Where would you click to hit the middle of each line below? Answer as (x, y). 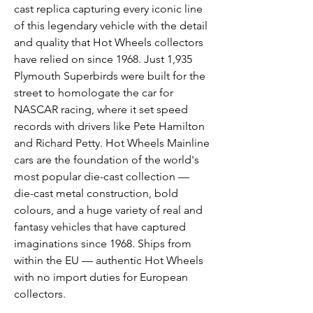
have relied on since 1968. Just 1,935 (103, 59)
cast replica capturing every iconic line (108, 9)
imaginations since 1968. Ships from (103, 244)
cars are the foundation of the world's (107, 160)
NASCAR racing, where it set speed (101, 110)
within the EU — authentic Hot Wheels (109, 261)
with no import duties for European (101, 277)
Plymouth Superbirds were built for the (110, 76)
